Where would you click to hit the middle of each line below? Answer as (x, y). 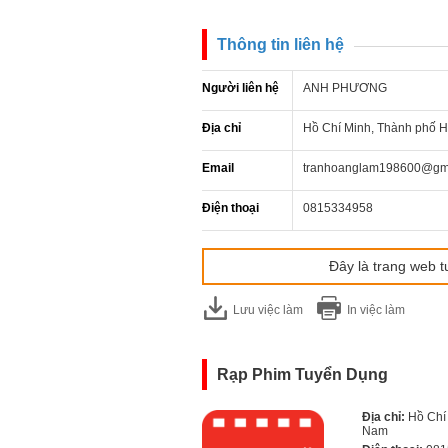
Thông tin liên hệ (280, 44)
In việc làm (376, 310)
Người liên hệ (240, 88)
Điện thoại (230, 208)
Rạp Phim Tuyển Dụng (302, 374)
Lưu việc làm (268, 310)
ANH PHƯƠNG (345, 88)
